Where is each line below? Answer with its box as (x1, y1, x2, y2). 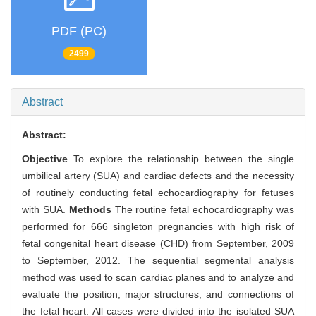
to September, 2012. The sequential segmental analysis (22, 255, 294, 267)
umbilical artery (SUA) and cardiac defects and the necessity (22, 170, 294, 182)
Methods (68, 204, 115, 216)
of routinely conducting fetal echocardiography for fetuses (22, 187, 294, 199)
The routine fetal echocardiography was (114, 204, 295, 216)
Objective (22, 153, 73, 165)
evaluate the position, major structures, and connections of (22, 288, 294, 300)
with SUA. (22, 204, 69, 216)
